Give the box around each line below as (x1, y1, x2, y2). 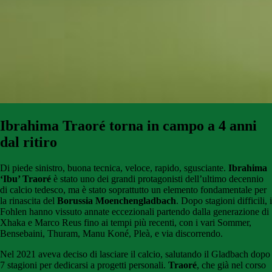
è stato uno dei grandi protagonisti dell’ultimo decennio (51, 174, 263, 185)
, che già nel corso (197, 260, 266, 271)
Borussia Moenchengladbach (57, 195, 176, 206)
